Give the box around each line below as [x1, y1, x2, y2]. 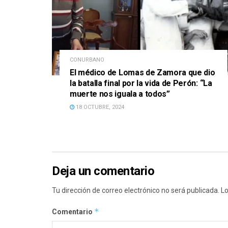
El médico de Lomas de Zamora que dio [70, 67, 215, 77]
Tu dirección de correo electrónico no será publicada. [52, 186, 219, 194]
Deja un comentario [52, 163, 155, 178]
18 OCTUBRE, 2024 [74, 103, 124, 110]
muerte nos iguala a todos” [70, 89, 170, 99]
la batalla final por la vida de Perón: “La [70, 78, 212, 88]
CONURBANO [70, 56, 104, 63]
